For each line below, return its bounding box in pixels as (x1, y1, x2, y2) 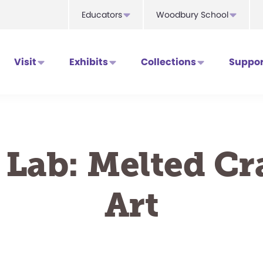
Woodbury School (156, 9, 228, 21)
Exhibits (69, 55, 108, 69)
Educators (82, 9, 122, 21)
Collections (141, 55, 196, 69)
